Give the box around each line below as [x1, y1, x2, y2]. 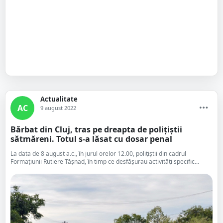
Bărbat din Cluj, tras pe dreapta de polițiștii [10, 124, 182, 135]
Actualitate [40, 95, 78, 104]
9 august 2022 [40, 104, 76, 111]
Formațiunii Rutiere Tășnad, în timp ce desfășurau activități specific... [10, 157, 199, 166]
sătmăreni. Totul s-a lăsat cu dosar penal [10, 133, 172, 144]
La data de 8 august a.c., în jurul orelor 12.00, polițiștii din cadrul [10, 149, 186, 158]
